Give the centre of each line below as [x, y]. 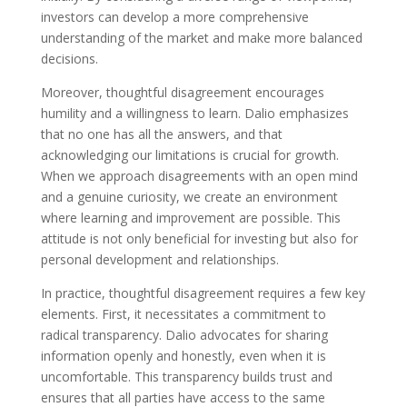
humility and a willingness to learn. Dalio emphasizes [194, 113]
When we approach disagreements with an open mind [199, 176]
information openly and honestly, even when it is [183, 356]
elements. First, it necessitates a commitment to [183, 314]
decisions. [69, 59]
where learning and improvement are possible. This [190, 218]
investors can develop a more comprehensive [174, 17]
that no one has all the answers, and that [161, 134]
